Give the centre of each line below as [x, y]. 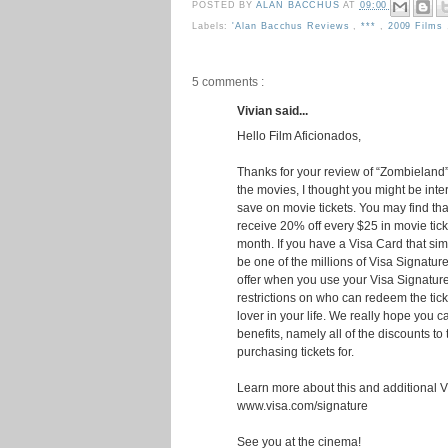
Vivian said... [272, 110]
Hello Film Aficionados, [299, 135]
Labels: [212, 25]
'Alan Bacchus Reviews [293, 25]
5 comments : [228, 81]
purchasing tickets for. [295, 351]
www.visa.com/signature [302, 405]
